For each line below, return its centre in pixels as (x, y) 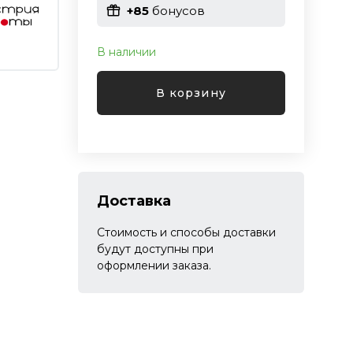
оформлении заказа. (154, 266)
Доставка (134, 201)
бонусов (176, 10)
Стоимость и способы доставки (186, 232)
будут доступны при (155, 249)
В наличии (126, 52)
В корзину (191, 93)
